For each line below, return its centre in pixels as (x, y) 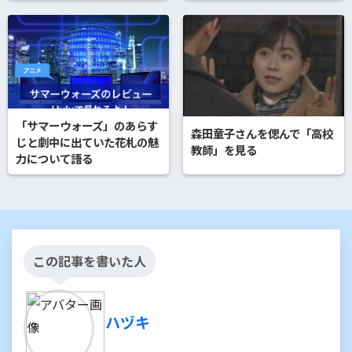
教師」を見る (224, 149)
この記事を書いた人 (90, 260)
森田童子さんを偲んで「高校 (262, 133)
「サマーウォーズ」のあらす (87, 125)
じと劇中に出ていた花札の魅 (87, 141)
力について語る (54, 158)
